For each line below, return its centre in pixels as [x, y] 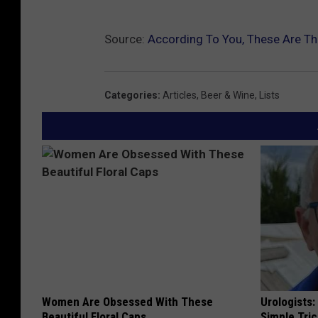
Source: [126, 39]
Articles [180, 95]
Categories [131, 95]
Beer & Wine [228, 95]
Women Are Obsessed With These [127, 301]
